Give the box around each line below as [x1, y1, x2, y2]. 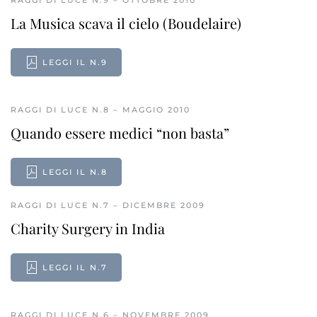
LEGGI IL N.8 [42, 167, 108, 177]
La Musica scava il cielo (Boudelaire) [11, 13, 241, 33]
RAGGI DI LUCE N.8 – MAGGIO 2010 [11, 105, 190, 115]
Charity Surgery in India [11, 219, 165, 238]
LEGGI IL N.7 [42, 263, 108, 272]
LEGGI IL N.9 [42, 57, 108, 67]
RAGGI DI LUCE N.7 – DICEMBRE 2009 [11, 200, 205, 210]
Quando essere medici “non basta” [11, 123, 229, 142]
